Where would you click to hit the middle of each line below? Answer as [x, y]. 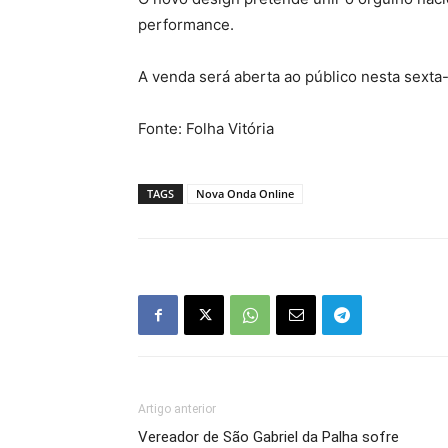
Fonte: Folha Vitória [206, 129]
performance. [186, 25]
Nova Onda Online [245, 194]
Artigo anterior [177, 409]
